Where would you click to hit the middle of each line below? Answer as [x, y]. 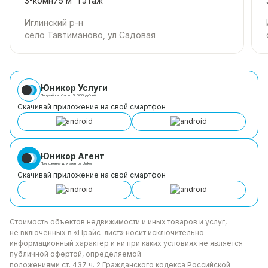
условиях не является [202, 243]
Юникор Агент [73, 156]
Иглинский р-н [54, 22]
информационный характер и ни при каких [86, 243]
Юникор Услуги [74, 88]
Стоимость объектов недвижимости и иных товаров [103, 221]
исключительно [175, 232]
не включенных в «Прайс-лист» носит [78, 232]
